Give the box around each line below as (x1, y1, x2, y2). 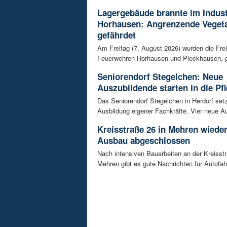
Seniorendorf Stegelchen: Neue (97, 70, 223, 83)
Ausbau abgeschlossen (97, 134, 190, 147)
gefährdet (97, 29, 136, 42)
